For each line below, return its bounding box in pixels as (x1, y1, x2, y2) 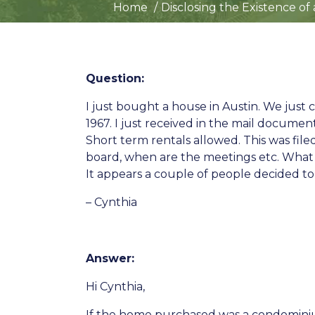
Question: (86, 72, 144, 85)
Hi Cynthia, (86, 280, 145, 293)
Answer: (86, 252, 134, 265)
